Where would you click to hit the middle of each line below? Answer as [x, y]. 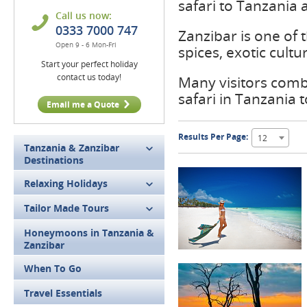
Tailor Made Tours [66, 208]
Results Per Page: [213, 137]
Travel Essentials [63, 293]
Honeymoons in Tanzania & [89, 233]
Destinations [54, 160]
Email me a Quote [83, 105]
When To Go [53, 268]
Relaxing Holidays [66, 183]
